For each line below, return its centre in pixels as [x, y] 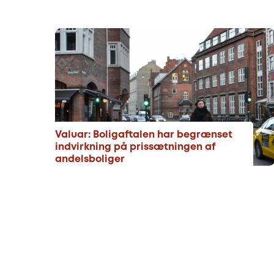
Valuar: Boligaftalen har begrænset [144, 135]
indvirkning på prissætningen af [135, 147]
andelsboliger [90, 159]
